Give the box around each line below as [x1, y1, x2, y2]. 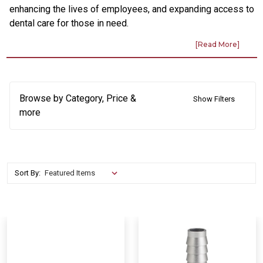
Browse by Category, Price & [19, 92, 136, 104]
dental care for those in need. [9, 17, 129, 29]
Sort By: [15, 168, 41, 177]
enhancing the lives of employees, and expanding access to [9, 3, 254, 15]
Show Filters [193, 94, 237, 103]
